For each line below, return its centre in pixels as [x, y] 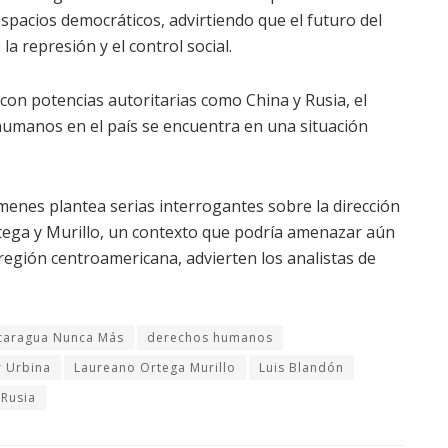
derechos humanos [210, 337]
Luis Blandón [301, 367]
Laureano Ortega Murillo [155, 367]
